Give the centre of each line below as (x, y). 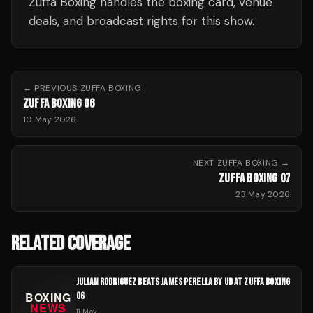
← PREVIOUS (52, 88)
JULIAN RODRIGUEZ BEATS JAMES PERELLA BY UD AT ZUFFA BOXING (183, 282)
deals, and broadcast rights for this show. (141, 21)
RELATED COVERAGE (71, 244)
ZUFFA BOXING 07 (254, 179)
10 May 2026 (50, 119)
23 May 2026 (263, 194)
